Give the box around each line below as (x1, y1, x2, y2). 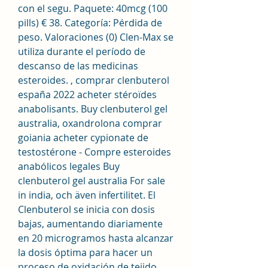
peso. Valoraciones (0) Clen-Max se (18, 30, 173, 44)
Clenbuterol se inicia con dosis (18, 202, 155, 216)
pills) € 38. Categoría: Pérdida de (18, 16, 162, 29)
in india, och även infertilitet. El (18, 188, 156, 202)
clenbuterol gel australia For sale (18, 173, 165, 187)
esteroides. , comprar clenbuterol (18, 73, 169, 87)
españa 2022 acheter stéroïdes (18, 87, 157, 101)
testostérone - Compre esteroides (18, 145, 171, 159)
